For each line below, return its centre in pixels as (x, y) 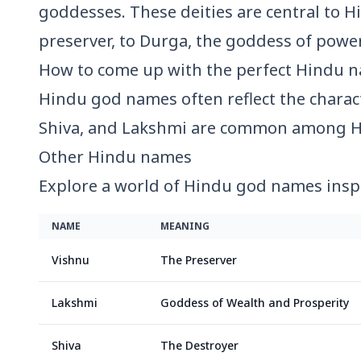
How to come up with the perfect (167, 70)
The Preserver (199, 260)
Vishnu (71, 260)
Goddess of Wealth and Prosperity (255, 303)
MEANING (185, 226)
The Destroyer (199, 345)
